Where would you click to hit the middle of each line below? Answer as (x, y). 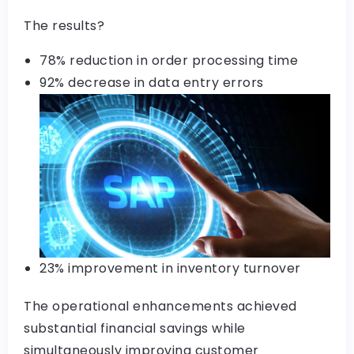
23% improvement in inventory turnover (170, 268)
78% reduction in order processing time (169, 60)
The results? (64, 25)
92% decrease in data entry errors (152, 82)
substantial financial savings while (135, 328)
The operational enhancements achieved (160, 306)
